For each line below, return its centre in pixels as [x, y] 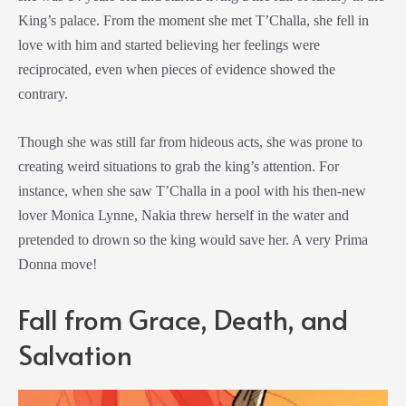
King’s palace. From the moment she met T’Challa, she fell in [193, 21]
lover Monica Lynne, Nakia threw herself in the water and [184, 216]
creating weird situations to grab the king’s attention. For [179, 167]
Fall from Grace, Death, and [183, 318]
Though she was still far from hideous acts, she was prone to [190, 142]
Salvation [75, 353]
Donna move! [58, 265]
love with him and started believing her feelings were [169, 45]
